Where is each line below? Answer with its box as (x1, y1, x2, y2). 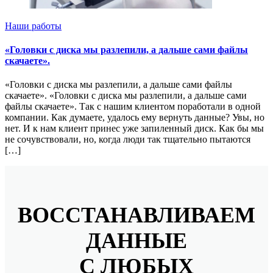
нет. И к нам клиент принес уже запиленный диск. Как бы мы (5, 123, 264, 134)
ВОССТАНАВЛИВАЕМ (18, 203, 255, 228)
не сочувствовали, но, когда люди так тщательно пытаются (5, 134, 250, 145)
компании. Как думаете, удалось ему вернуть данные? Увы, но (5, 112, 264, 123)
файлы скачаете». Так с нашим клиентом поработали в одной (5, 101, 261, 112)
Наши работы (5, 20, 62, 31)
